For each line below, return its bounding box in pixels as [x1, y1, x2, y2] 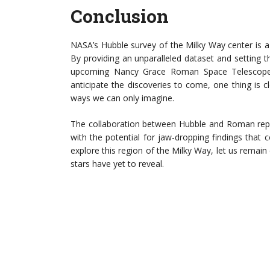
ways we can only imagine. [71, 92, 174, 104]
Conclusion [71, 4, 169, 28]
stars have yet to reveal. [71, 158, 164, 169]
